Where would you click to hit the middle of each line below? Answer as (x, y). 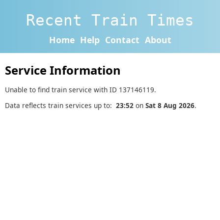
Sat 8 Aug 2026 (170, 106)
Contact (122, 40)
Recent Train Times (110, 20)
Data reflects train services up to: (60, 106)
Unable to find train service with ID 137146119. (81, 89)
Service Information (63, 70)
